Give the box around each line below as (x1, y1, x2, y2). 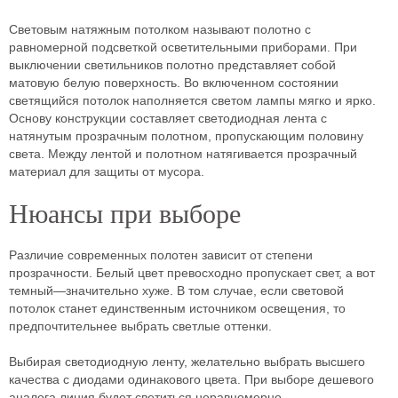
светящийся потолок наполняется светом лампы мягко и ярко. (9, 93, 376, 107)
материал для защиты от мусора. (9, 164, 204, 179)
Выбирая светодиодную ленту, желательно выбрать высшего (9, 354, 365, 369)
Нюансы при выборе (9, 199, 241, 228)
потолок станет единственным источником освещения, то (9, 301, 346, 315)
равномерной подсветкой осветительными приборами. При (9, 40, 357, 54)
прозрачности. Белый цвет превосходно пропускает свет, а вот (9, 266, 375, 280)
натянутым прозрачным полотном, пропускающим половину (9, 129, 363, 143)
